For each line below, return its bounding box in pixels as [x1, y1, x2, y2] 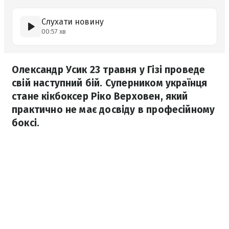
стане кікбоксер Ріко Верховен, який [12, 90, 188, 102]
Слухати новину [41, 17, 104, 27]
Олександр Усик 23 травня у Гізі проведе [12, 64, 205, 76]
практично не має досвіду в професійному [12, 104, 215, 116]
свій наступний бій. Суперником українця [12, 77, 208, 89]
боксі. [12, 117, 40, 129]
